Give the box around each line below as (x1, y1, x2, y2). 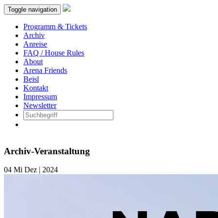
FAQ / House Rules (23, 49, 84, 57)
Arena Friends (23, 66, 67, 74)
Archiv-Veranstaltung (4, 145, 90, 156)
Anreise (23, 40, 47, 48)
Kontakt (23, 84, 48, 92)
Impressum (23, 92, 57, 101)
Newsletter (23, 101, 56, 109)
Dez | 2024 (24, 165, 58, 174)
